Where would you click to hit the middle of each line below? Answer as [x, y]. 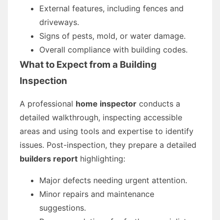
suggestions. [63, 207]
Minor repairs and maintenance [97, 194]
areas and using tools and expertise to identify [107, 131]
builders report [49, 158]
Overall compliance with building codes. [113, 49]
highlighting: [101, 158]
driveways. [59, 22]
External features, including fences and [111, 8]
